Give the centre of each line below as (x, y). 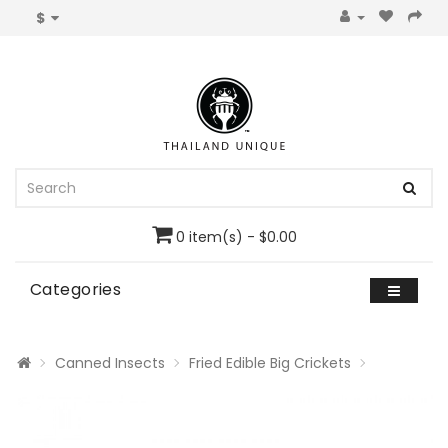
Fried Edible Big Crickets (270, 363)
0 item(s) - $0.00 (236, 237)
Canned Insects (110, 363)
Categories (76, 289)
